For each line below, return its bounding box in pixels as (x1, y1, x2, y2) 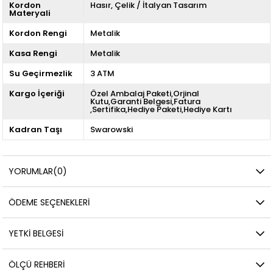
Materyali (9, 7, 51, 19)
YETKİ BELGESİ (9, 227, 64, 239)
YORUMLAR (9, 165, 54, 177)
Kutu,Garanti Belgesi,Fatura (90, 95, 200, 107)
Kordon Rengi (9, 27, 68, 39)
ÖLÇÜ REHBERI (9, 258, 65, 271)
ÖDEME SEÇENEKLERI (9, 196, 90, 208)
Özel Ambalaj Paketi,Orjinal (90, 87, 199, 99)
